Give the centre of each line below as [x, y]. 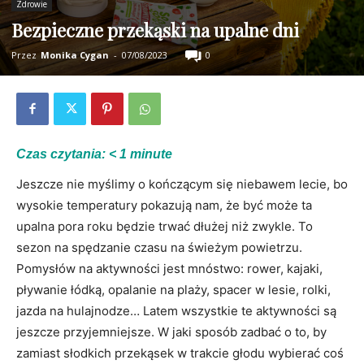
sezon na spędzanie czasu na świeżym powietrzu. [159, 247]
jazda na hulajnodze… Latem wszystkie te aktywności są [176, 311]
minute [151, 154]
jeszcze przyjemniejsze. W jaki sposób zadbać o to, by [171, 332]
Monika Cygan [75, 55]
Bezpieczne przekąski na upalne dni [155, 30]
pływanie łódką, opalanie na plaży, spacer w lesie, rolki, [173, 290]
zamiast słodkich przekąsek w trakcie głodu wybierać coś [180, 353]
